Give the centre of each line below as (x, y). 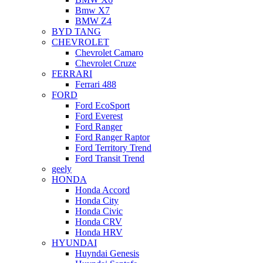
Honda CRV (99, 221)
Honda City (97, 200)
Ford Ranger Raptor (112, 137)
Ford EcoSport (102, 105)
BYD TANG (76, 31)
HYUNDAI (74, 242)
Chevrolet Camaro (109, 52)
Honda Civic (99, 211)
